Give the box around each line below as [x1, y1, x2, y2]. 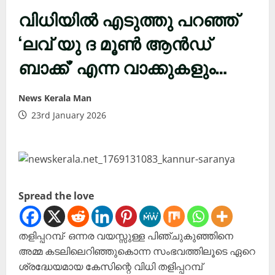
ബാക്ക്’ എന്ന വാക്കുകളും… [18, 54, 227, 80]
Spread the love [18, 189, 94, 203]
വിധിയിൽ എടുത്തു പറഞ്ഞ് [18, 6, 238, 32]
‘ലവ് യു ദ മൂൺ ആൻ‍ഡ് [18, 30, 211, 56]
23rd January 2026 [29, 109, 106, 122]
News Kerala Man [18, 92, 91, 104]
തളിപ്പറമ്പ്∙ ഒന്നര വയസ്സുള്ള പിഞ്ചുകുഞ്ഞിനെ [18, 229, 233, 243]
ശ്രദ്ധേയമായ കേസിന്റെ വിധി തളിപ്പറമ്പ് [18, 260, 203, 274]
